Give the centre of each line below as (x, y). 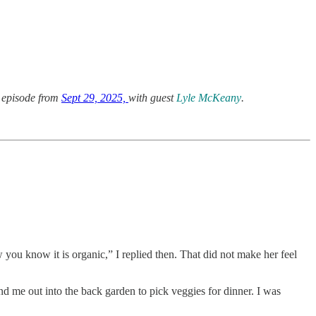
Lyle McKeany (209, 97)
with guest (152, 97)
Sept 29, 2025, (95, 97)
